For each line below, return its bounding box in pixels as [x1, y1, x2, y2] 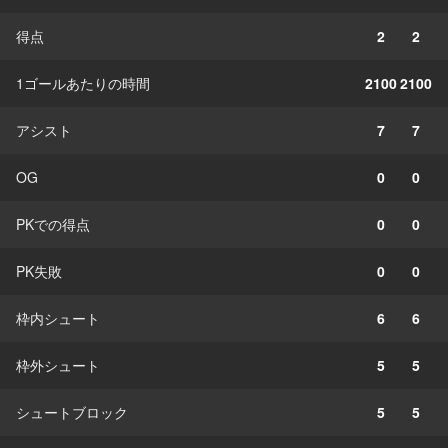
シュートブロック [16, 401, 128, 422]
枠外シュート [16, 354, 100, 375]
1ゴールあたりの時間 [16, 72, 150, 93]
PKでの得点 [16, 213, 90, 234]
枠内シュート [16, 307, 100, 328]
